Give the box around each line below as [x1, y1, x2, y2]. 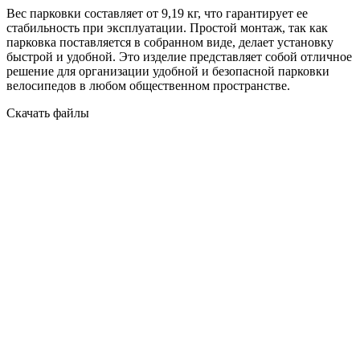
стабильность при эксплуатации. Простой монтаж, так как [6, 21, 328, 35]
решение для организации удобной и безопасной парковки [6, 64, 329, 79]
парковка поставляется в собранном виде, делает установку [6, 35, 333, 50]
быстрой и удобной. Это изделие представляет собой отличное [6, 50, 352, 64]
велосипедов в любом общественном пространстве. [6, 79, 290, 93]
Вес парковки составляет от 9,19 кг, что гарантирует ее [6, 6, 308, 21]
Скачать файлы [6, 106, 89, 121]
